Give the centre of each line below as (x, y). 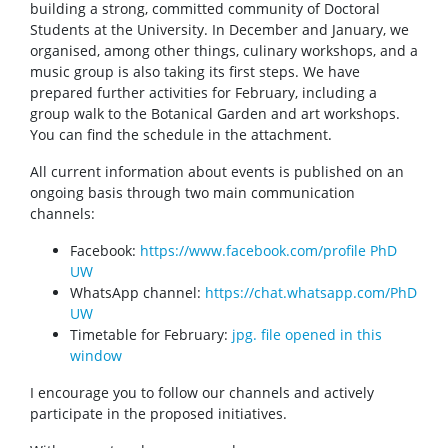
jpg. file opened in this (307, 335)
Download (65, 123)
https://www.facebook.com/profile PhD (268, 251)
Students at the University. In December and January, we (219, 30)
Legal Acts (65, 184)
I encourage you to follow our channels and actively (202, 393)
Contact (57, 245)
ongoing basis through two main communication (192, 193)
